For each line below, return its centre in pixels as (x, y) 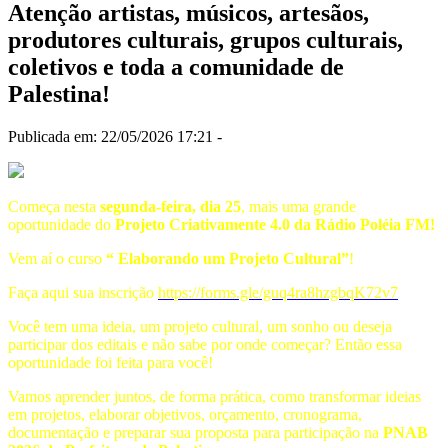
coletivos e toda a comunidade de (176, 66)
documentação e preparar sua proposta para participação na (195, 432)
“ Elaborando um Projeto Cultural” (227, 258)
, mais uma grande (298, 206)
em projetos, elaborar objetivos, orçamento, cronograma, (185, 414)
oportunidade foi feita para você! (110, 362)
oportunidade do (61, 224)
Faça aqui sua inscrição (83, 292)
